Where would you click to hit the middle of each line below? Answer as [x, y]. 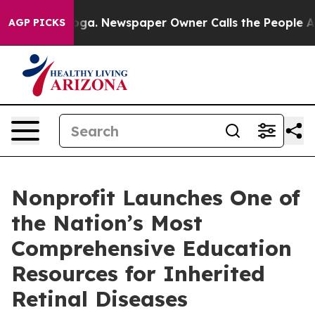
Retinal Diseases [99, 299]
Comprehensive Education [152, 248]
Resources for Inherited [138, 274]
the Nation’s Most [107, 223]
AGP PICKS [37, 22]
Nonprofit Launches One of [156, 198]
